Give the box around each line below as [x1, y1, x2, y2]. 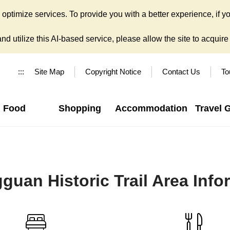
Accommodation [114, 103, 187, 113]
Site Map [34, 67, 64, 76]
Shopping [58, 103, 101, 113]
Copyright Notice [85, 67, 141, 76]
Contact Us [162, 67, 200, 76]
